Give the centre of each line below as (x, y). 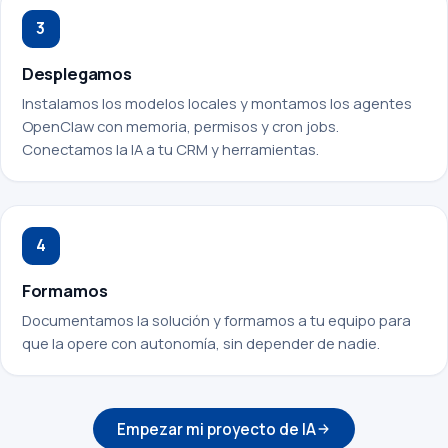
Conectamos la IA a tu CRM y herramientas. (170, 148)
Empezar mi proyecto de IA (216, 429)
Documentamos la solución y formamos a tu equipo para (216, 319)
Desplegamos (76, 73)
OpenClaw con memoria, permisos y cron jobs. (180, 125)
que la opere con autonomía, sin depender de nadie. (200, 342)
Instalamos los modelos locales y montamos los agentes (216, 102)
